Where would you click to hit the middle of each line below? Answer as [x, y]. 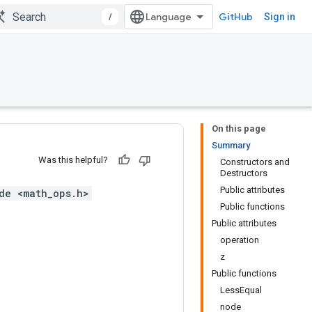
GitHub [236, 17]
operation [240, 240]
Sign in [280, 17]
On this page [239, 128]
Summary [231, 145]
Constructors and [255, 162]
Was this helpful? [73, 160]
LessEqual [241, 290]
